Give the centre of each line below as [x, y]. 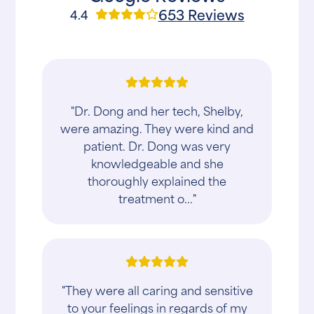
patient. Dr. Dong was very [157, 145]
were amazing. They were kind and [157, 128]
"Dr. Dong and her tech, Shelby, [157, 110]
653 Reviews [201, 14]
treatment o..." [157, 198]
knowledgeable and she [157, 163]
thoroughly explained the [157, 180]
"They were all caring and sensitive [157, 290]
